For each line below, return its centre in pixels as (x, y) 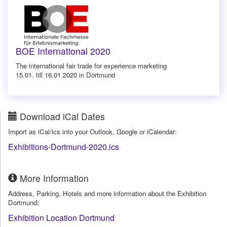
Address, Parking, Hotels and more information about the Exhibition (107, 193)
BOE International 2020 (63, 51)
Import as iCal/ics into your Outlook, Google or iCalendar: (92, 131)
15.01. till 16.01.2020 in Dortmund (65, 74)
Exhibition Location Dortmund (61, 217)
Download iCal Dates (61, 116)
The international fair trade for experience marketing (91, 65)
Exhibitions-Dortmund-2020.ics (64, 146)
